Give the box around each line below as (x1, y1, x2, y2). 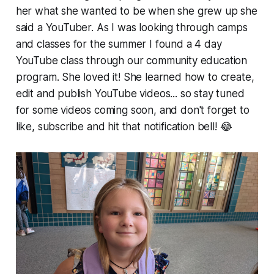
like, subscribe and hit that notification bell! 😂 (15, 120, 232, 133)
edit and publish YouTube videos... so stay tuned (15, 87, 245, 100)
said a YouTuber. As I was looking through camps (15, 21, 248, 34)
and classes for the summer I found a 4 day (15, 38, 222, 51)
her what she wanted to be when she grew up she (15, 5, 257, 18)
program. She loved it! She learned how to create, (15, 71, 254, 84)
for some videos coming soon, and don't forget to (15, 104, 250, 117)
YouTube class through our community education (15, 54, 248, 67)
